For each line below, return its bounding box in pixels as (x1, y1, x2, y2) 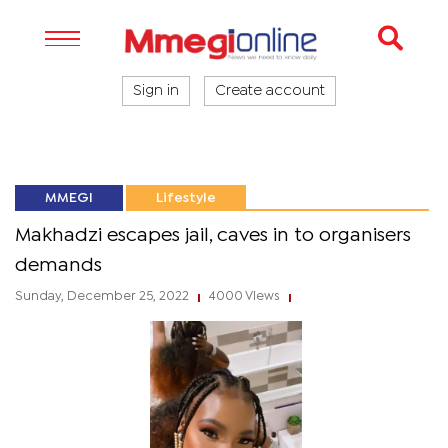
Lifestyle (156, 192, 216, 204)
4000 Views (206, 291, 283, 302)
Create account (215, 85, 325, 97)
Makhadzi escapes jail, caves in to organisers (15, 227, 411, 244)
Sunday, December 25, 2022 (15, 291, 192, 302)
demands (15, 257, 102, 274)
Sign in (133, 85, 179, 97)
